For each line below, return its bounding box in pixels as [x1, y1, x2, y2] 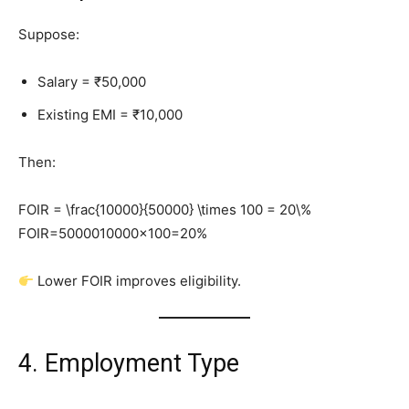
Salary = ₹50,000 [37, 73, 146, 91]
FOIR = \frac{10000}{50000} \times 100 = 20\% [18, 201, 311, 219]
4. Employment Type [18, 349, 239, 379]
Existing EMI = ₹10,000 [37, 106, 183, 124]
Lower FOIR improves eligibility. [34, 272, 242, 290]
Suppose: [18, 26, 79, 44]
